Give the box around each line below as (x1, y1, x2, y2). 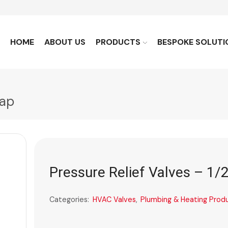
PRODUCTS (95, 37, 140, 47)
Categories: (49, 195, 91, 205)
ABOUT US (44, 37, 85, 47)
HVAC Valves (92, 195, 136, 205)
